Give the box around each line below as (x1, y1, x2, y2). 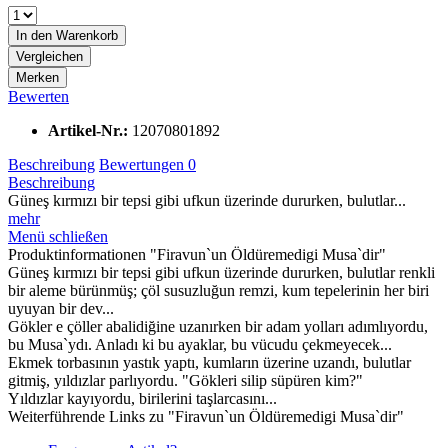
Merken (16, 69, 59, 85)
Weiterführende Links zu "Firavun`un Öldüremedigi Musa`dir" (8, 407, 404, 425)
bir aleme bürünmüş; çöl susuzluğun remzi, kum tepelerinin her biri (8, 281, 429, 299)
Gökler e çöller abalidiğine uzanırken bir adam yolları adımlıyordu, (8, 317, 428, 335)
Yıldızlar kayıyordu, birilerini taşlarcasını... (8, 389, 277, 407)
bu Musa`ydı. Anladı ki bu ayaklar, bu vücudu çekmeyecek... (8, 335, 392, 353)
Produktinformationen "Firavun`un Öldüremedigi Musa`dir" (8, 245, 386, 263)
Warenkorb (56, 27, 118, 43)
